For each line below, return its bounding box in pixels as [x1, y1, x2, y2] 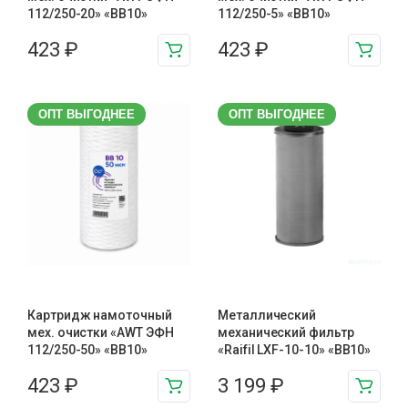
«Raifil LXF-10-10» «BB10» [218, 342, 372, 357]
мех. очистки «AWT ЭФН [27, 324, 174, 340]
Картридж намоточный [27, 307, 172, 322]
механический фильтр [218, 324, 354, 340]
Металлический [218, 307, 317, 322]
